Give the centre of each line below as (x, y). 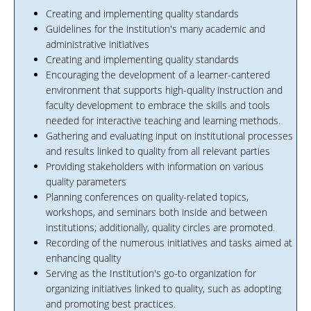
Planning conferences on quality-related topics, (147, 197)
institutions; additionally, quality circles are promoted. (160, 227)
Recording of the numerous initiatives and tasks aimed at (169, 243)
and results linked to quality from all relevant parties (158, 151)
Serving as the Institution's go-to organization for (151, 273)
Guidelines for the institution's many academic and (155, 29)
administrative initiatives (98, 44)
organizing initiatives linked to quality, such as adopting (163, 288)
